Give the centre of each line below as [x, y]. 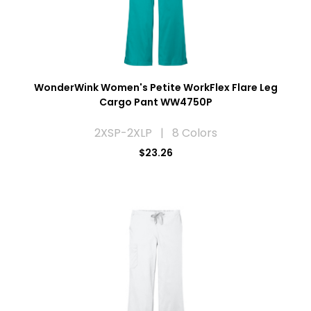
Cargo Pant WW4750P [155, 102]
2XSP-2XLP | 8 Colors [155, 133]
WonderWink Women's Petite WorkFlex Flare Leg [155, 87]
